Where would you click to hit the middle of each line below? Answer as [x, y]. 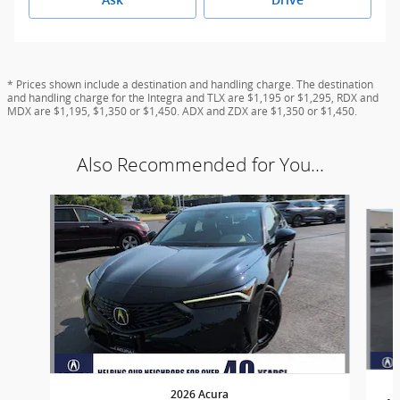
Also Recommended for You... [200, 164]
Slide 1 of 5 [39, 203]
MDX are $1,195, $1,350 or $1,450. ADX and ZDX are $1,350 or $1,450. [182, 111]
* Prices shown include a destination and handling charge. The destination [190, 84]
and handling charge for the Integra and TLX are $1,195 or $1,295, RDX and [193, 97]
